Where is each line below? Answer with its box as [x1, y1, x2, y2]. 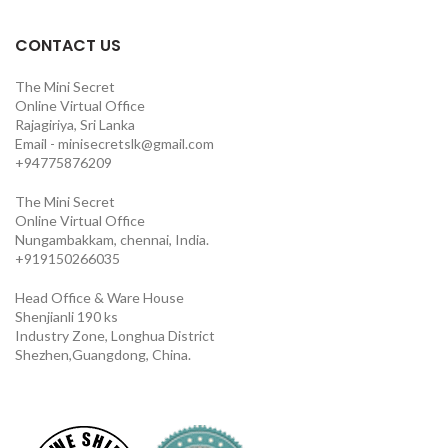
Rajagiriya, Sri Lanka [15, 115, 135, 133]
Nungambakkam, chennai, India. [15, 230, 209, 248]
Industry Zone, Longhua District [15, 326, 215, 344]
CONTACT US [15, 33, 121, 57]
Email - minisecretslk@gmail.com [15, 134, 214, 152]
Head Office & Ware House [15, 288, 184, 306]
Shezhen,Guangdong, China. [15, 345, 191, 363]
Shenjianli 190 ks [15, 307, 118, 325]
